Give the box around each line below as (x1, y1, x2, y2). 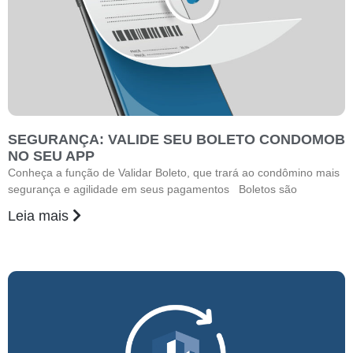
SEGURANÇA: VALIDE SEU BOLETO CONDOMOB (8, 132, 345, 147)
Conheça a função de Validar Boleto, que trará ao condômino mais (8, 166, 340, 179)
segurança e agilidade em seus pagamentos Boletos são (8, 183, 297, 195)
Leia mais (8, 208, 72, 224)
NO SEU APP (8, 148, 95, 164)
